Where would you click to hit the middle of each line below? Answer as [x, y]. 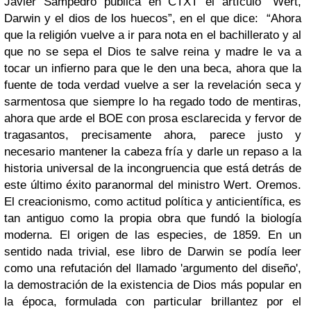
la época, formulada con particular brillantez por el [153, 302]
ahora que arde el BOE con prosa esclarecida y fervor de [153, 119]
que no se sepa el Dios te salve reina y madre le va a [153, 52]
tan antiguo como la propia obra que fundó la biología [153, 219]
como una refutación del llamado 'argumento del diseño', [153, 269]
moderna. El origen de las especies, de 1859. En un [153, 235]
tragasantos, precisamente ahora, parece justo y [153, 135]
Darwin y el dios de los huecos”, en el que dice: [133, 19]
